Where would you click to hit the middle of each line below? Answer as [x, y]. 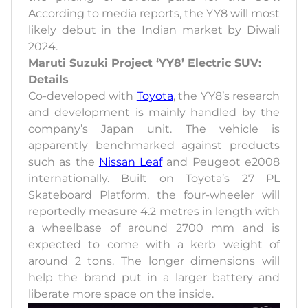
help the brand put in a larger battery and [154, 277]
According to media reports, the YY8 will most [154, 13]
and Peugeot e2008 [221, 162]
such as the [64, 162]
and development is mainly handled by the [154, 112]
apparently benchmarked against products [154, 145]
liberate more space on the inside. [121, 294]
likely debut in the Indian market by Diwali [154, 30]
